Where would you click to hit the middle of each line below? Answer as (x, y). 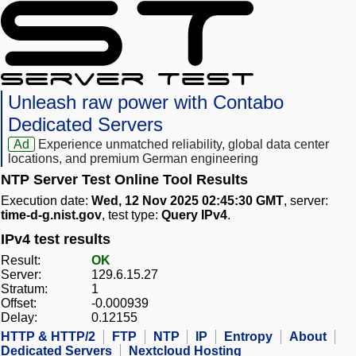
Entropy (248, 337)
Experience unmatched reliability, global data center (184, 145)
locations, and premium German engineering (133, 159)
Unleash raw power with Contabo (146, 103)
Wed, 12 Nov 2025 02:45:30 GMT (188, 201)
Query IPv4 (194, 215)
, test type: (132, 215)
